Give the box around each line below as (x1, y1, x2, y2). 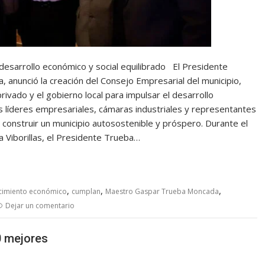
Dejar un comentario (5, 201, 75, 211)
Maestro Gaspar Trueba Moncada (105, 186, 219, 197)
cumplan (72, 186, 101, 197)
